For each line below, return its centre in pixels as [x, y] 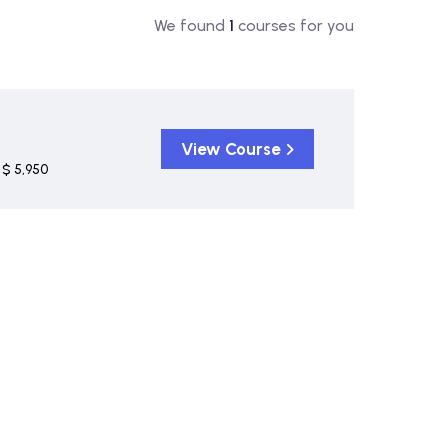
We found [191, 25]
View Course [230, 148]
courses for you [293, 25]
